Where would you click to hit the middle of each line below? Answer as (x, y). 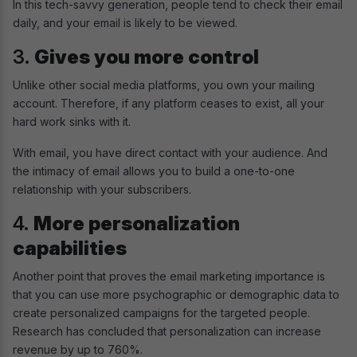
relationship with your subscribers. (102, 190)
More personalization (137, 224)
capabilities (70, 249)
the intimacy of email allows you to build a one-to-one (154, 171)
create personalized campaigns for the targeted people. (161, 313)
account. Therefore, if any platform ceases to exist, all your (169, 104)
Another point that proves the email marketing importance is (169, 277)
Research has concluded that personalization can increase (167, 331)
